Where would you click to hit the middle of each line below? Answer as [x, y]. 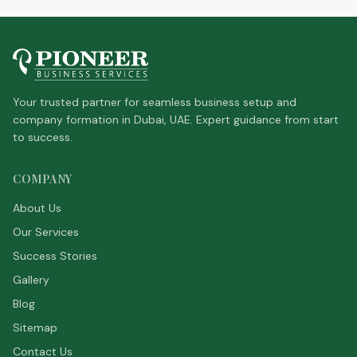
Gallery [31, 280]
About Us [37, 208]
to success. [43, 137]
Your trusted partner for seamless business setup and [155, 102]
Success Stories [55, 256]
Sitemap [35, 328]
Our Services [46, 232]
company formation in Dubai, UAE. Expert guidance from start [176, 120]
